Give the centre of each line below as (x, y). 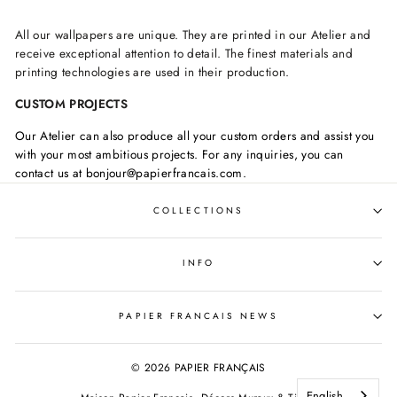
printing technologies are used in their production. (152, 72)
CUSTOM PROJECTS (72, 104)
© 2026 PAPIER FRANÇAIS (198, 367)
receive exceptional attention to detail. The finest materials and (184, 54)
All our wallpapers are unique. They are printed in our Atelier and (193, 35)
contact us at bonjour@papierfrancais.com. (131, 173)
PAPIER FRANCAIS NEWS (198, 315)
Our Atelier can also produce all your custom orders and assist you (195, 136)
